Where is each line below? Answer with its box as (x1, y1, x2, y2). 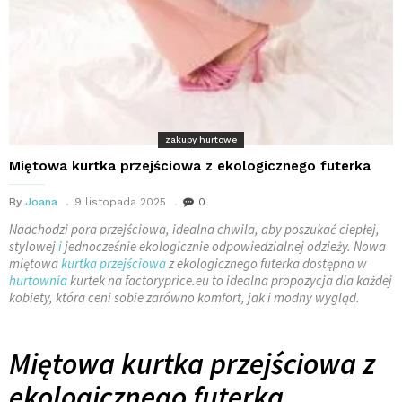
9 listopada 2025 (74, 196, 166, 209)
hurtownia (9, 272, 67, 290)
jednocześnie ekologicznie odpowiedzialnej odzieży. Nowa (62, 238, 386, 256)
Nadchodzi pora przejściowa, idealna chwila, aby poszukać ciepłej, (9, 221, 380, 239)
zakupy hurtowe (165, 135, 237, 145)
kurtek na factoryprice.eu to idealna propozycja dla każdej (67, 272, 392, 290)
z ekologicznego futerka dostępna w (166, 255, 367, 273)
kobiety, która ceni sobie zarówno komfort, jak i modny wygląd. (9, 289, 360, 307)
